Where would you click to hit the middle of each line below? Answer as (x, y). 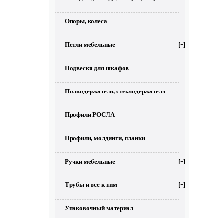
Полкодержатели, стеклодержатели (115, 91)
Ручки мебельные (90, 161)
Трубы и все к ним (91, 185)
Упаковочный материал (99, 208)
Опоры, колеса (86, 21)
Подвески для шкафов (97, 68)
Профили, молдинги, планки (105, 138)
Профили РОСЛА (90, 115)
